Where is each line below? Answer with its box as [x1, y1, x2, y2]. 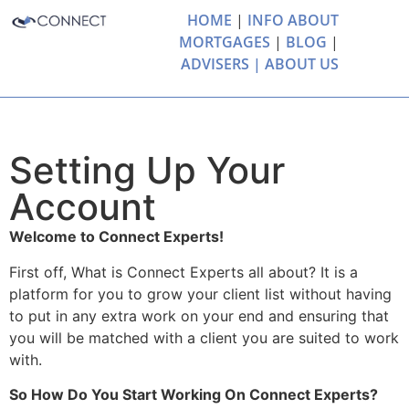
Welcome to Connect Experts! [9, 227, 224, 246]
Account [9, 184, 156, 230]
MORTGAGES [178, 32, 270, 52]
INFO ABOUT [246, 10, 339, 30]
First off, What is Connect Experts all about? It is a [9, 262, 358, 281]
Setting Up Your [9, 148, 285, 194]
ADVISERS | [180, 54, 261, 74]
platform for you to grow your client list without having [9, 284, 392, 303]
